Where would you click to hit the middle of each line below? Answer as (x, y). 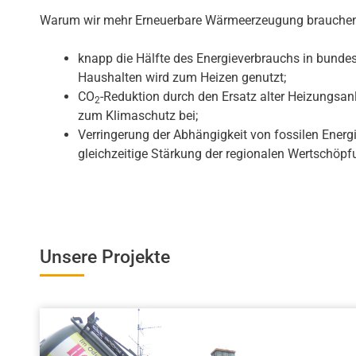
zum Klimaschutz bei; (138, 115)
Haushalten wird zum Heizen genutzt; (182, 77)
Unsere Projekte (105, 257)
